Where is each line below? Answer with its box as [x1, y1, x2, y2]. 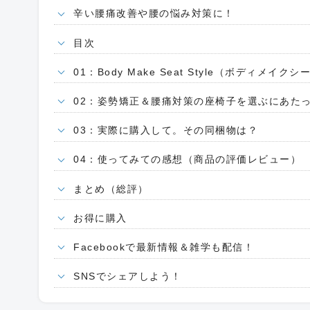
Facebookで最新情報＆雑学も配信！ [73, 241, 255, 253]
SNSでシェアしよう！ [73, 271, 182, 282]
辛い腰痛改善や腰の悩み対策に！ [73, 8, 235, 19]
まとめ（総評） [73, 183, 149, 194]
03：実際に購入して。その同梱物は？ [73, 125, 259, 136]
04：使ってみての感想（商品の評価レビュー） [73, 154, 302, 165]
